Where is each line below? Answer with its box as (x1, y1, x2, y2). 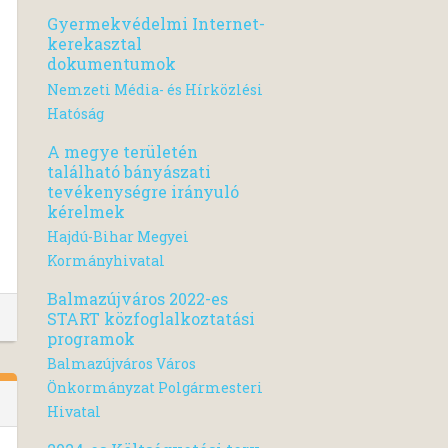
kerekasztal (47, 33, 142, 55)
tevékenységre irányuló (47, 180, 239, 202)
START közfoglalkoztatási (47, 307, 255, 329)
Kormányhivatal (47, 250, 165, 270)
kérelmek (47, 200, 125, 222)
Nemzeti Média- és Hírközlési (47, 79, 263, 99)
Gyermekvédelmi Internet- (47, 13, 265, 35)
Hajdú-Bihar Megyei (47, 226, 189, 246)
